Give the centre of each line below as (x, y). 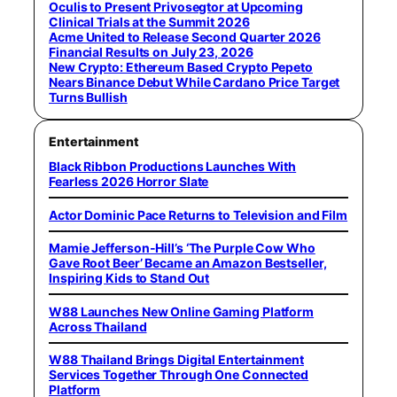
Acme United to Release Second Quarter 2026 (185, 37)
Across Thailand (98, 326)
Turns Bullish (88, 97)
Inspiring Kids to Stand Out (129, 278)
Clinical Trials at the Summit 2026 (149, 22)
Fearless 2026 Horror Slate (129, 182)
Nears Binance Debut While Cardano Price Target (195, 82)
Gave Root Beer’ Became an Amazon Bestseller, (188, 263)
